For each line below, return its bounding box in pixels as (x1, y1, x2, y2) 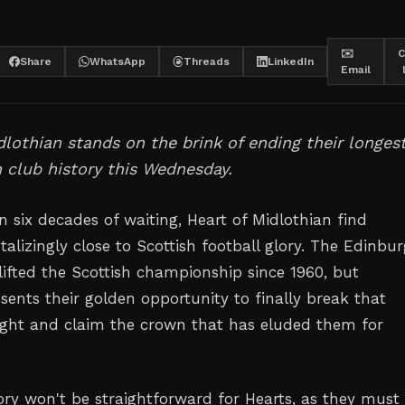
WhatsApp (89, 55, 146, 68)
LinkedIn (268, 55, 314, 68)
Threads (184, 55, 230, 68)
